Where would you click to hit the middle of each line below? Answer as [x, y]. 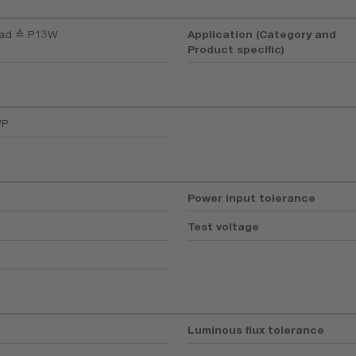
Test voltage [224, 227]
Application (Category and [262, 34]
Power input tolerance [252, 197]
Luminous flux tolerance [256, 330]
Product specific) [236, 49]
